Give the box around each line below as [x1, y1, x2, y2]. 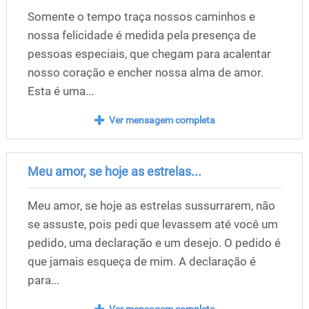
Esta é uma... [27, 83, 94, 98]
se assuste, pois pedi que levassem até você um [27, 217, 278, 232]
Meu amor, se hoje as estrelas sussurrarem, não [27, 199, 275, 213]
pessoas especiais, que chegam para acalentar [27, 46, 271, 61]
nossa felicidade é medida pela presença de [27, 28, 256, 42]
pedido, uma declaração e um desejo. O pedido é [27, 236, 281, 250]
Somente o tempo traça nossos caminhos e [27, 9, 255, 23]
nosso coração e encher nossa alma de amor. [27, 65, 263, 79]
